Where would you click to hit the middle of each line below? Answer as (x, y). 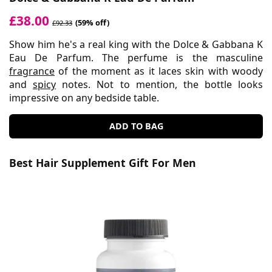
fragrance (32, 71)
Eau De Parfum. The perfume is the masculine (136, 57)
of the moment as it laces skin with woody (159, 71)
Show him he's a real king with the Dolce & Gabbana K (136, 44)
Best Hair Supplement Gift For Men (103, 162)
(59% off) (92, 22)
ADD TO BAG (136, 126)
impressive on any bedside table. (84, 97)
